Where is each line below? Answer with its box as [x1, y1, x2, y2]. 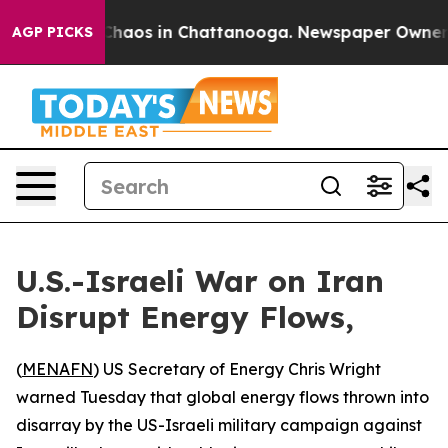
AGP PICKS [12, 23, 93, 41]
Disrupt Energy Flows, [16, 298, 354, 336]
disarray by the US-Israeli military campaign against [16, 415, 422, 435]
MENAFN [22, 359, 93, 379]
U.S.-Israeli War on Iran [16, 262, 384, 300]
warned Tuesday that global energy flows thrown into [16, 387, 429, 407]
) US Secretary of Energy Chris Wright [93, 359, 381, 379]
